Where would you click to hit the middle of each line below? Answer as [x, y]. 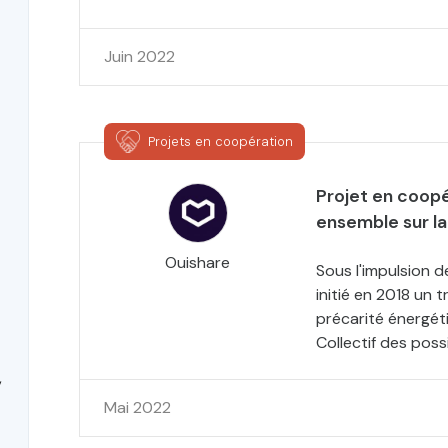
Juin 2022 [143, 56]
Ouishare [198, 262]
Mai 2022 [143, 407]
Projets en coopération [220, 141]
